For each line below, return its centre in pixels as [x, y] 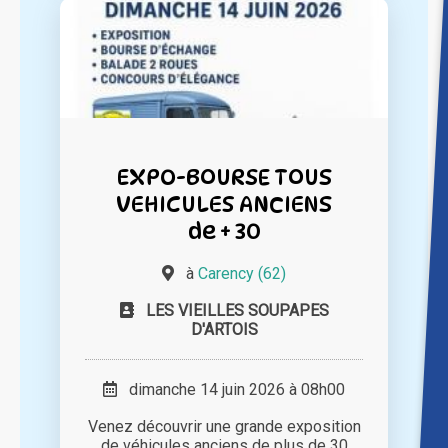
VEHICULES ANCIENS [224, 204]
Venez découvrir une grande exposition [224, 427]
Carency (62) [242, 274]
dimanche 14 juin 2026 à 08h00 [231, 390]
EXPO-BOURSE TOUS [224, 177]
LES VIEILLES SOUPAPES [237, 311]
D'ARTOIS [224, 330]
